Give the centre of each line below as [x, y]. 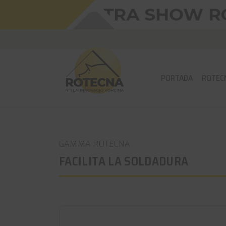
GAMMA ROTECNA [95, 144]
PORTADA [177, 78]
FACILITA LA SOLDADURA [124, 161]
